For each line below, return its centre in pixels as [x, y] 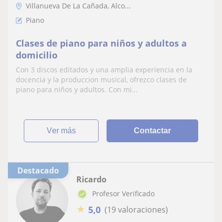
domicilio [37, 55]
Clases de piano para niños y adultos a [101, 43]
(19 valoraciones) [136, 210]
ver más [64, 130]
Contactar [153, 130]
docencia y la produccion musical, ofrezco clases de [101, 79]
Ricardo [91, 179]
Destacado [41, 170]
